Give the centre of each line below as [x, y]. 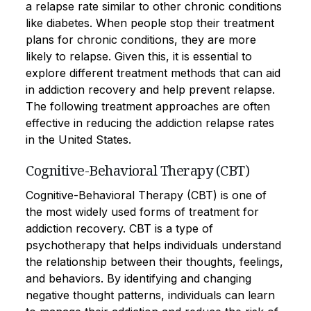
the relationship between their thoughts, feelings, [154, 261]
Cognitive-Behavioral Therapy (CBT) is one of [146, 195]
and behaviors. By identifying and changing [138, 278]
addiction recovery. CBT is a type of [119, 228]
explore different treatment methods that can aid [153, 73]
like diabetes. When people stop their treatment [150, 23]
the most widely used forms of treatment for [142, 211]
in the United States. [78, 139]
